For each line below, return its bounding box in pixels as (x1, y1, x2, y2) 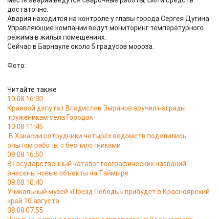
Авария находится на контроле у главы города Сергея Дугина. (7, 15, 211, 22)
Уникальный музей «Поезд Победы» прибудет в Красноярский (7, 188, 210, 196)
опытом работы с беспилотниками (7, 141, 121, 149)
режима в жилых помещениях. (7, 33, 106, 41)
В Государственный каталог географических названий (7, 160, 186, 168)
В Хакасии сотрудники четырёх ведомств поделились (9, 132, 187, 140)
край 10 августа (7, 197, 59, 205)
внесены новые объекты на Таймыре (7, 169, 129, 177)
